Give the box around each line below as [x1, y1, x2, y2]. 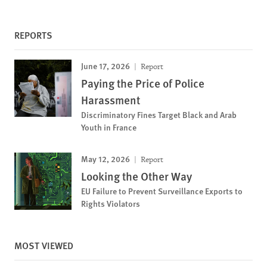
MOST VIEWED [14, 238, 73, 252]
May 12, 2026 [81, 153, 130, 164]
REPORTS [14, 28, 52, 42]
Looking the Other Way [81, 168, 192, 184]
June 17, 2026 [81, 60, 130, 72]
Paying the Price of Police [81, 75, 204, 91]
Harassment [81, 92, 140, 108]
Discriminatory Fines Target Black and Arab [81, 108, 237, 120]
